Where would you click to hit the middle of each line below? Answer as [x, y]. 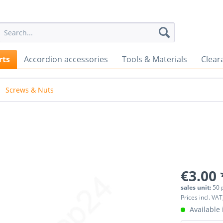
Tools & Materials [155, 59]
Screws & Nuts [30, 90]
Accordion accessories [66, 59]
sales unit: [197, 187]
